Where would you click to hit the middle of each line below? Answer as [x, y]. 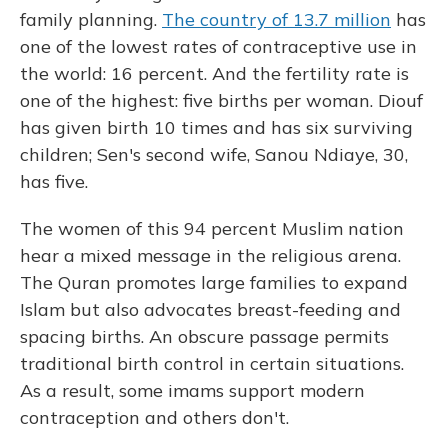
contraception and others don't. [154, 418]
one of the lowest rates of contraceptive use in [218, 47]
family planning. [91, 20]
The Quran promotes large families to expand [214, 283]
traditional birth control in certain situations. [212, 364]
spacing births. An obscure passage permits [204, 337]
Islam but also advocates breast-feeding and [210, 310]
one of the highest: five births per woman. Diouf [221, 101]
